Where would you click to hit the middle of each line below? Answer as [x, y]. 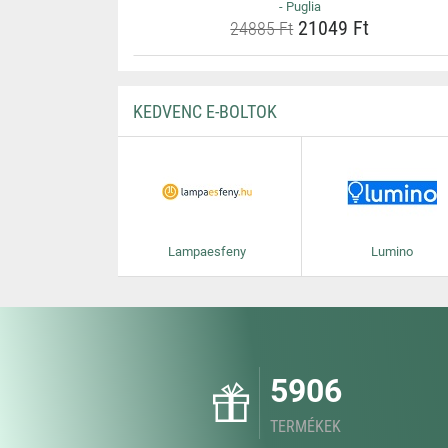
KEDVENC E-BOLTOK [204, 111]
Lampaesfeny [206, 251]
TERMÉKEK [305, 426]
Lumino [391, 251]
